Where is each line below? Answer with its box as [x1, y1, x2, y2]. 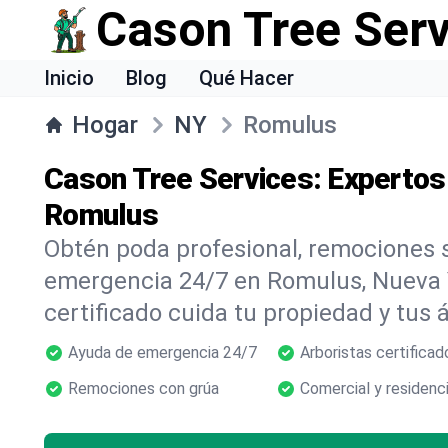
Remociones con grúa [68, 379, 219, 398]
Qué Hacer [199, 66, 294, 90]
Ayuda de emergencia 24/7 [68, 343, 257, 362]
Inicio [44, 66, 94, 90]
